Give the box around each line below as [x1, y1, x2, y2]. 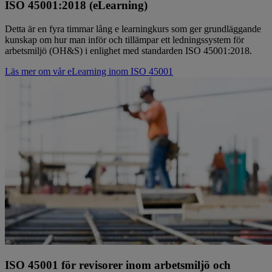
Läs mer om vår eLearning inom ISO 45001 [5, 66, 173, 76]
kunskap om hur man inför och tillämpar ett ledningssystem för [5, 34, 244, 45]
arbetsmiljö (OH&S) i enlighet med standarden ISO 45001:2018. [5, 45, 252, 56]
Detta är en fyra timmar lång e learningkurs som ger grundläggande [5, 23, 261, 34]
